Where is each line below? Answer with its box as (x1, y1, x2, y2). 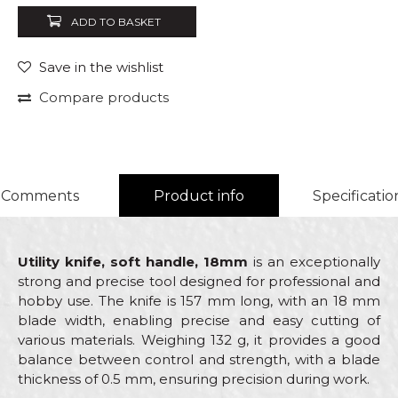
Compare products (39, 89, 169, 106)
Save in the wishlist (39, 59, 163, 76)
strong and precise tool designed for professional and (18, 273, 380, 290)
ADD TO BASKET (71, 15, 161, 28)
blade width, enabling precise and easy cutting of (18, 312, 380, 329)
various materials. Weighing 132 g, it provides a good (18, 331, 380, 348)
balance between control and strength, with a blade (18, 351, 380, 368)
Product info (153, 187, 244, 204)
